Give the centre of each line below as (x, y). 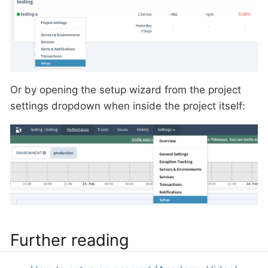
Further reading (70, 240)
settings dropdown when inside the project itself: (128, 106)
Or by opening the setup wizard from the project (126, 90)
